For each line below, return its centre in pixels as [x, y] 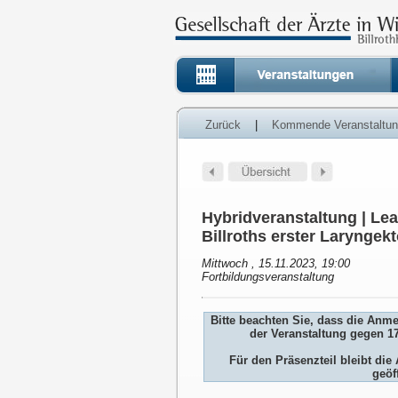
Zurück [223, 125]
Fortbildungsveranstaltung [268, 277]
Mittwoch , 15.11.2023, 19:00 [276, 264]
